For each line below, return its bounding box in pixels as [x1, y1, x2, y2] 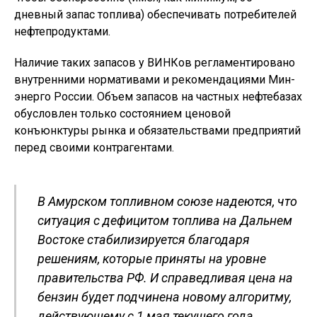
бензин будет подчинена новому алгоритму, [38, 289, 292, 305]
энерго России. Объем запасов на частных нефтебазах [14, 90, 302, 104]
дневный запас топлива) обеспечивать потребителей [14, 8, 296, 22]
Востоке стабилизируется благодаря [38, 232, 250, 248]
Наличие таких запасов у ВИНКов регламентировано [14, 56, 295, 70]
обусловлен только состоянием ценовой [14, 107, 231, 121]
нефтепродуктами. [14, 25, 110, 39]
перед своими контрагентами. [14, 141, 174, 155]
